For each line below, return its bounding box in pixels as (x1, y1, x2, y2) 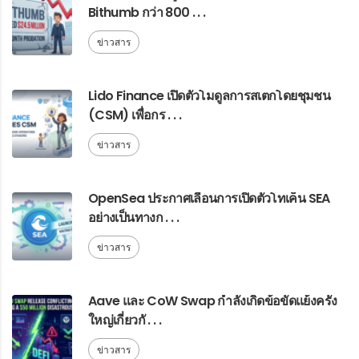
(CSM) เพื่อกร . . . (88, 106, 182, 125)
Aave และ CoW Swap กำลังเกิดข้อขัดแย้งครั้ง (88, 292, 337, 311)
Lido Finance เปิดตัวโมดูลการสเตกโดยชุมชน (88, 87, 330, 106)
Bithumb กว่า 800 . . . (88, 3, 206, 22)
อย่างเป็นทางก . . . (88, 208, 179, 228)
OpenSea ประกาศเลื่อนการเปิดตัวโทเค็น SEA (88, 189, 330, 208)
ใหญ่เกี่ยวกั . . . (88, 311, 162, 330)
